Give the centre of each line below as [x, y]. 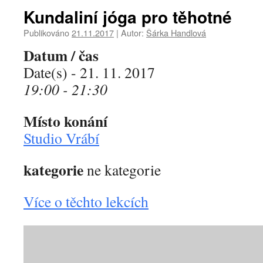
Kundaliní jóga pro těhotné [128, 17]
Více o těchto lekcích [86, 201]
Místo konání [65, 121]
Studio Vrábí [61, 138]
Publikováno [46, 33]
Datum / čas [61, 55]
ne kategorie [122, 170]
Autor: [132, 33]
